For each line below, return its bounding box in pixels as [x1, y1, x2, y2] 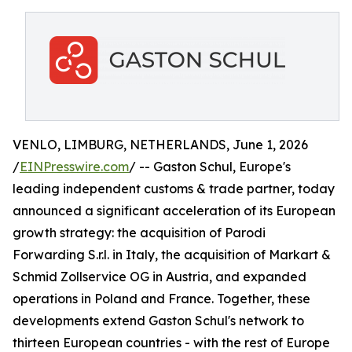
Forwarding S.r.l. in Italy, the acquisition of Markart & [13, 247, 331, 262]
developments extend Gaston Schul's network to [13, 313, 304, 328]
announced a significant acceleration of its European [13, 203, 335, 218]
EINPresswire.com [20, 159, 129, 174]
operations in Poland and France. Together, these [13, 291, 310, 306]
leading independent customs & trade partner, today [13, 181, 335, 196]
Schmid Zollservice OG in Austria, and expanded [13, 269, 306, 284]
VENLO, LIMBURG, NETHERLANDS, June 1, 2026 [13, 137, 308, 152]
